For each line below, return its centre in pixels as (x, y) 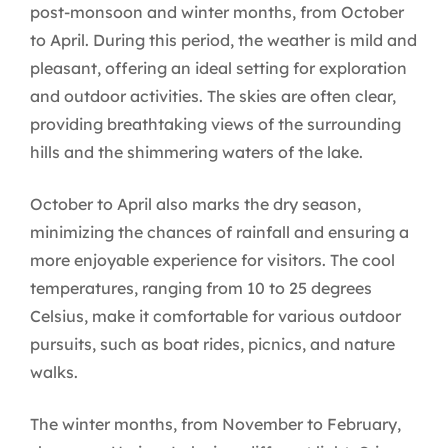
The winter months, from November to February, (215, 424)
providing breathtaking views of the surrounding (215, 124)
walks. (54, 372)
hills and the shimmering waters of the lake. (196, 152)
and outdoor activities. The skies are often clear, (213, 96)
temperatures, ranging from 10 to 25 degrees (201, 288)
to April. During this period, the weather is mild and (223, 40)
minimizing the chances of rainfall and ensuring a (219, 232)
